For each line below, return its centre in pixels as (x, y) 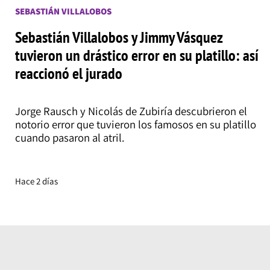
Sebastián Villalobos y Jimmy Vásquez (118, 36)
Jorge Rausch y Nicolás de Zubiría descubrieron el (131, 111)
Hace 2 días (36, 181)
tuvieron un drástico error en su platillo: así (137, 55)
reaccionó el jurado (68, 73)
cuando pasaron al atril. (70, 138)
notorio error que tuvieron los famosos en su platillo (135, 124)
